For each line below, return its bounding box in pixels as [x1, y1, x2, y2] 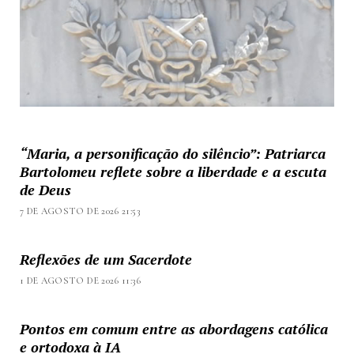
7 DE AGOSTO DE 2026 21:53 [19, 205, 140, 217]
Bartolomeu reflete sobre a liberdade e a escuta [19, 162, 326, 182]
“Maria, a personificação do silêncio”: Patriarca [19, 144, 326, 164]
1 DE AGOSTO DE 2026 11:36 [19, 275, 141, 287]
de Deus [19, 180, 71, 200]
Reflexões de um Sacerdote [19, 250, 192, 269]
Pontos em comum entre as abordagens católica [19, 319, 328, 339]
